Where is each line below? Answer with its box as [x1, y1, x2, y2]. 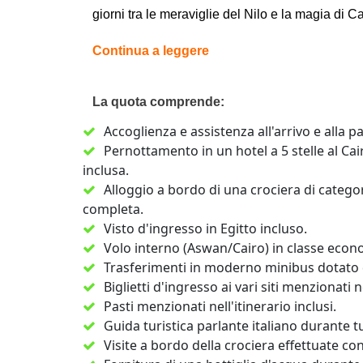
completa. [83, 200, 143, 218]
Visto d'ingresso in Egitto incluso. [104, 220, 307, 237]
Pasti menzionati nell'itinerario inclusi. [104, 297, 336, 315]
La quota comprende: [92, 95, 224, 109]
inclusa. [83, 161, 129, 179]
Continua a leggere [92, 44, 209, 58]
